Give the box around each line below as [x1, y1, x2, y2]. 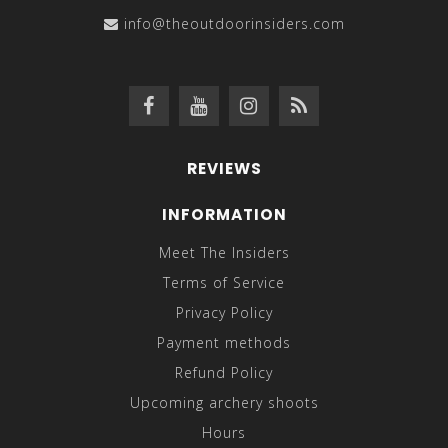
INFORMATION [161, 204, 287, 226]
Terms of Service [163, 273, 285, 293]
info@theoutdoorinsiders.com [123, 14, 345, 34]
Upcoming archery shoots [129, 393, 319, 413]
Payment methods [157, 333, 291, 353]
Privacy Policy [175, 303, 273, 323]
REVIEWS [186, 158, 262, 180]
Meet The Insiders [158, 243, 290, 263]
